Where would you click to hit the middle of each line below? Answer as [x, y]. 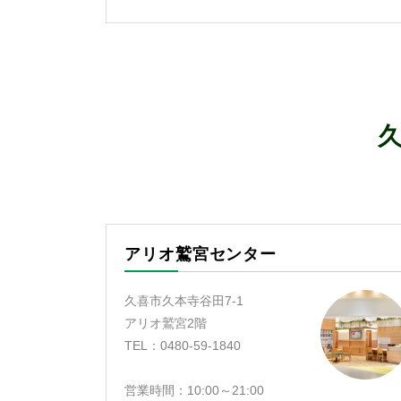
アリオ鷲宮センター [201, 254]
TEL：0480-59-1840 [183, 346]
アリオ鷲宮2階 [166, 323]
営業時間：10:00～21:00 [194, 390]
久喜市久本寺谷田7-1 [184, 301]
